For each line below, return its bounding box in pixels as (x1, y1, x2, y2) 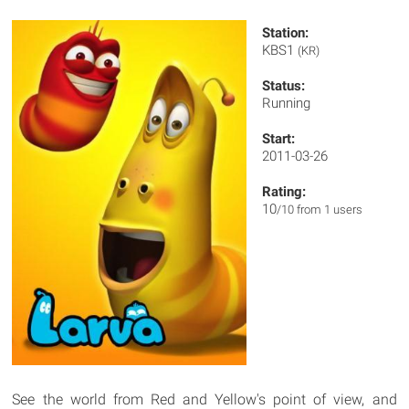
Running (262, 95, 311, 111)
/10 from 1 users (277, 203, 363, 216)
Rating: (262, 184, 307, 200)
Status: (262, 78, 306, 94)
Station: (262, 25, 309, 41)
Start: (262, 131, 296, 147)
